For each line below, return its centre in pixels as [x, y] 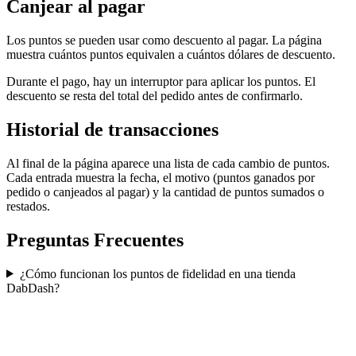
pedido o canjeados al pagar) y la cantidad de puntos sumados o [165, 192]
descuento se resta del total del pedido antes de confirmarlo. [155, 96]
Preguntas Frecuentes [95, 240]
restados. [28, 206]
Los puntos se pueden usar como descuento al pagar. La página [164, 41]
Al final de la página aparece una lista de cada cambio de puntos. [168, 163]
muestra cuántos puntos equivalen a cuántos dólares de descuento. [171, 55]
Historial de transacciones [112, 129]
